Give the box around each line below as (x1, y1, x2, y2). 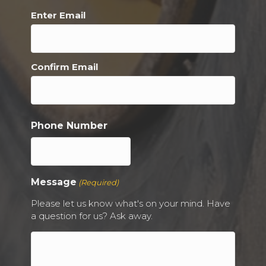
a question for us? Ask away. (31, 210, 153, 222)
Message (31, 176, 77, 188)
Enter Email (31, 9, 85, 21)
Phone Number (31, 120, 107, 132)
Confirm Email (31, 61, 98, 73)
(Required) (78, 178, 119, 188)
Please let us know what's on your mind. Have (31, 198, 230, 210)
